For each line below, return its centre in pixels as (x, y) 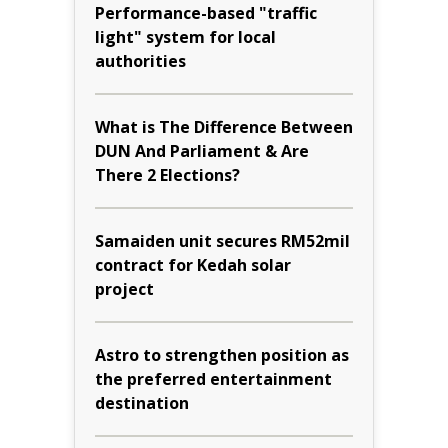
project (124, 288)
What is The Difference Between (224, 126)
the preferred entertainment (213, 378)
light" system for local (185, 36)
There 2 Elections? (167, 174)
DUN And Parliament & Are (202, 150)
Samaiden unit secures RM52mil (222, 240)
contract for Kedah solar (193, 264)
